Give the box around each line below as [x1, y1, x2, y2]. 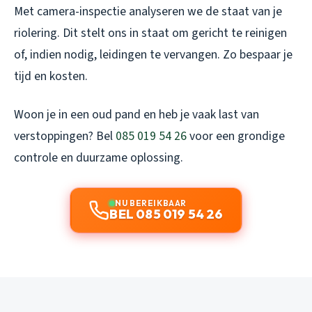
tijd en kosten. [14, 68, 88, 86]
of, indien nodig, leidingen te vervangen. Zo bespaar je [14, 46, 292, 64]
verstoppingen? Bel [14, 127, 116, 146]
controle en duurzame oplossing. [14, 149, 183, 167]
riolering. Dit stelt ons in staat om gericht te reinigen [14, 24, 287, 42]
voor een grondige [187, 127, 285, 146]
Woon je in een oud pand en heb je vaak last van [14, 106, 259, 124]
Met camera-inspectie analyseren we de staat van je [14, 3, 282, 21]
